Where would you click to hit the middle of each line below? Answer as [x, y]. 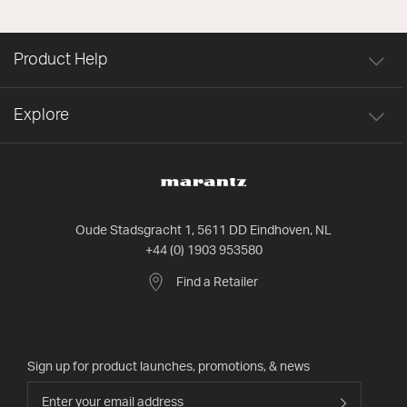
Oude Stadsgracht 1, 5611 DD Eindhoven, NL [203, 231]
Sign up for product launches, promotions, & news [169, 367]
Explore [41, 115]
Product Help [61, 60]
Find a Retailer [217, 283]
